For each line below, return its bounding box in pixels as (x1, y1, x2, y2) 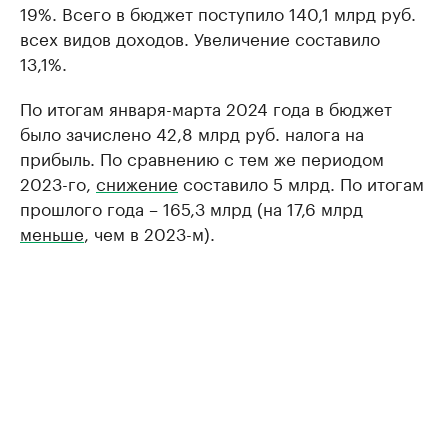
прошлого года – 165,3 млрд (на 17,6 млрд (20, 194, 363, 221)
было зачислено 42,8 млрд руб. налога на (20, 119, 364, 146)
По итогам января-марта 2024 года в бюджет (20, 94, 392, 121)
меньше (20, 219, 84, 246)
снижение (96, 169, 178, 196)
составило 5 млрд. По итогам (178, 169, 424, 196)
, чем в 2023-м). (84, 219, 215, 246)
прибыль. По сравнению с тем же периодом (20, 144, 384, 171)
